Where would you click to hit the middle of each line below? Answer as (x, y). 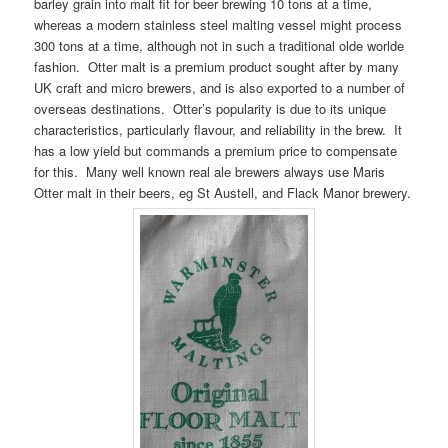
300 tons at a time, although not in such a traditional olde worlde (219, 46)
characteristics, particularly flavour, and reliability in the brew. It (218, 130)
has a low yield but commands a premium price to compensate (216, 151)
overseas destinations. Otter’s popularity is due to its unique (210, 109)
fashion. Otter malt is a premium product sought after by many (217, 67)
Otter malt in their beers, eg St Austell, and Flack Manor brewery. (223, 193)
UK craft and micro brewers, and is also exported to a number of (220, 88)
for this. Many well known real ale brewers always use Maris (210, 172)
